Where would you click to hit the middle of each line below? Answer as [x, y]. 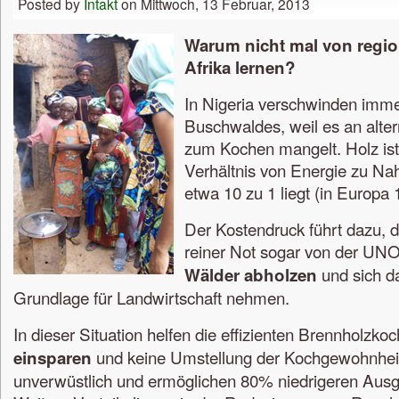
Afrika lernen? [240, 67]
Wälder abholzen [251, 275]
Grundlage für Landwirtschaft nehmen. [151, 297]
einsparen [53, 357]
